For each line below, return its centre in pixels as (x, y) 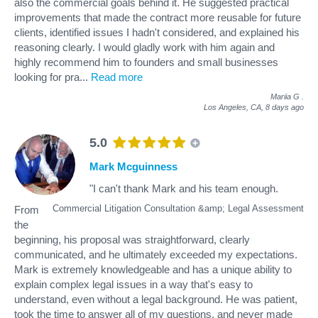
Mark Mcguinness (133, 166)
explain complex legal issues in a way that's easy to (133, 284)
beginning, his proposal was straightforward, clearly (132, 239)
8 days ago (285, 107)
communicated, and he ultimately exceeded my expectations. (156, 254)
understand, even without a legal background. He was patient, (156, 299)
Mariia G (285, 96)
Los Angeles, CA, (235, 107)
